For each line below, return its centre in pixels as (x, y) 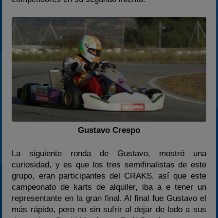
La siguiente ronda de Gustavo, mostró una (109, 154)
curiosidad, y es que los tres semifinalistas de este (109, 165)
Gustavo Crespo (109, 130)
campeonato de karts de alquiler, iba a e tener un (109, 187)
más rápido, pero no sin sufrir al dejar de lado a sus (109, 210)
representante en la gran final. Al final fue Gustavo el (109, 199)
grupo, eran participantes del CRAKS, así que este (109, 176)
